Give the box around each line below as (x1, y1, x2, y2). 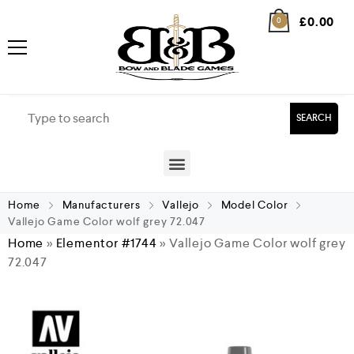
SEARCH (296, 112, 332, 124)
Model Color (220, 198, 288, 212)
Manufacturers (62, 198, 141, 212)
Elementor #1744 (55, 235, 157, 251)
